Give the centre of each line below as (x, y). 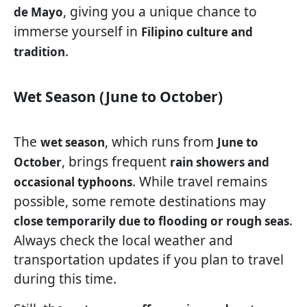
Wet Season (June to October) (118, 97)
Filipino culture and (197, 32)
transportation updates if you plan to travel (149, 260)
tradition (39, 52)
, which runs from (161, 142)
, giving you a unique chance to (160, 12)
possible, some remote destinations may (140, 201)
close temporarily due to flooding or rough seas (151, 221)
